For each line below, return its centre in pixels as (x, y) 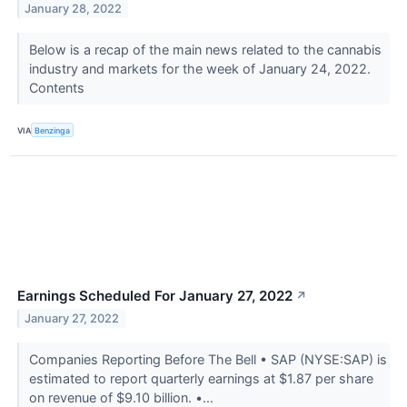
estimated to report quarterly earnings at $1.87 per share (201, 379)
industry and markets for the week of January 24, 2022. (199, 69)
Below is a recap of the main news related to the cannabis (205, 50)
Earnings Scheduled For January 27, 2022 (155, 296)
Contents (58, 88)
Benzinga (53, 130)
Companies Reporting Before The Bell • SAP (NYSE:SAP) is (208, 360)
